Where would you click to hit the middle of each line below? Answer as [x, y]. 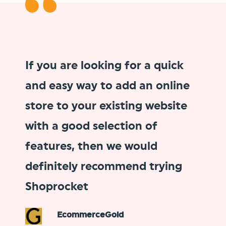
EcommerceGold [90, 215]
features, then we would [91, 146]
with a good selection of [91, 126]
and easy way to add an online [107, 86]
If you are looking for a [90, 65]
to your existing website [120, 106]
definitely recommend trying [104, 166]
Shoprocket [57, 186]
